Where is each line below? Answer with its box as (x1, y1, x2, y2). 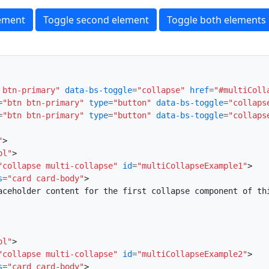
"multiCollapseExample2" (137, 249, 247, 259)
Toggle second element (43, 13, 149, 26)
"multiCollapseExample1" (137, 161, 247, 171)
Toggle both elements (167, 13, 266, 26)
